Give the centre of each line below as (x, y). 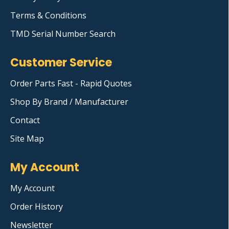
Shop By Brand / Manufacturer (69, 102)
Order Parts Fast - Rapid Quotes (71, 84)
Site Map (27, 139)
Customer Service (61, 63)
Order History (37, 207)
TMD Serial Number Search (63, 34)
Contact (25, 120)
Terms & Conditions (48, 16)
